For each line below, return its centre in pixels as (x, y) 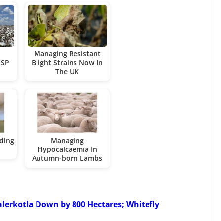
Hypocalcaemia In (67, 149)
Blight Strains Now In (67, 63)
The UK (67, 72)
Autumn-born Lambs (67, 158)
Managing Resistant (67, 54)
